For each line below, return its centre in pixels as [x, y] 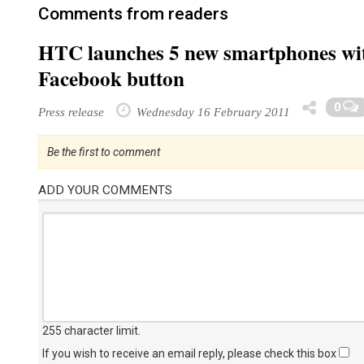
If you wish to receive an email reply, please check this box [191, 353]
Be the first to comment [104, 152]
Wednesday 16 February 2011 [212, 112]
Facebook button [111, 78]
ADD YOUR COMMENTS [105, 190]
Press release [71, 112]
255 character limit [90, 331]
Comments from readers [133, 14]
